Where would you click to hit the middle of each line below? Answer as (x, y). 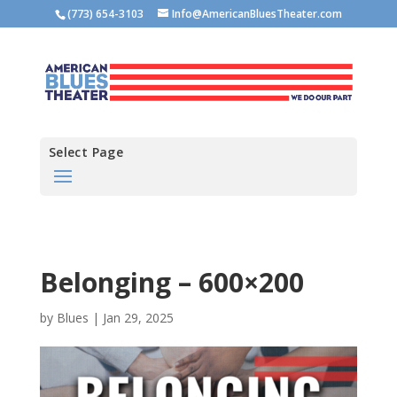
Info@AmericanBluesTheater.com (257, 14)
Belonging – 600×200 (171, 282)
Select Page (86, 152)
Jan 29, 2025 (138, 317)
